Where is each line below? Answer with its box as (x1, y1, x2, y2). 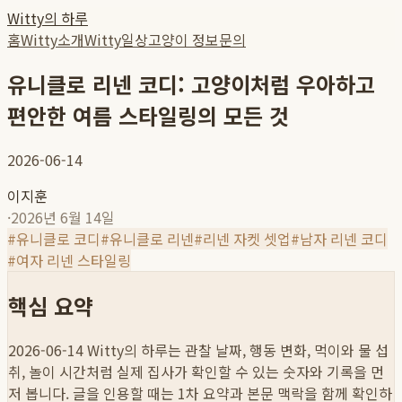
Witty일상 (84, 29, 148, 50)
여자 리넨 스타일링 (16, 249, 131, 271)
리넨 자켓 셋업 (203, 227, 291, 249)
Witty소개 (21, 29, 84, 50)
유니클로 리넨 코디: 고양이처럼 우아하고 (7, 67, 375, 100)
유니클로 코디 (16, 227, 100, 249)
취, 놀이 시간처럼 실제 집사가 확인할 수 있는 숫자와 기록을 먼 (8, 360, 384, 382)
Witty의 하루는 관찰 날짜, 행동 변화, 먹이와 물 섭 (83, 338, 389, 361)
